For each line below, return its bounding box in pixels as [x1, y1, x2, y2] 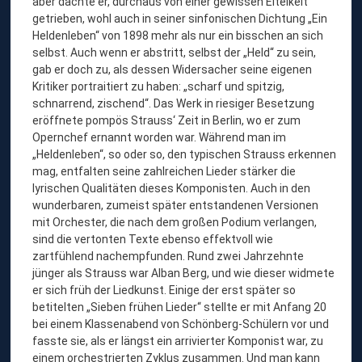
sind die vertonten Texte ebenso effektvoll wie [32, 232, 274, 246]
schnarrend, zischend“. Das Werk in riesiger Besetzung [32, 96, 315, 110]
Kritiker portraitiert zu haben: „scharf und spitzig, [32, 79, 285, 93]
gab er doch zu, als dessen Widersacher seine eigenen [32, 62, 313, 76]
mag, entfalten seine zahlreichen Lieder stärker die [32, 164, 297, 178]
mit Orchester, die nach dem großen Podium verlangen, [32, 215, 318, 229]
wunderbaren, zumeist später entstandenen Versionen [32, 198, 319, 212]
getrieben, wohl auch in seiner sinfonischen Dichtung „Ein [32, 11, 328, 25]
